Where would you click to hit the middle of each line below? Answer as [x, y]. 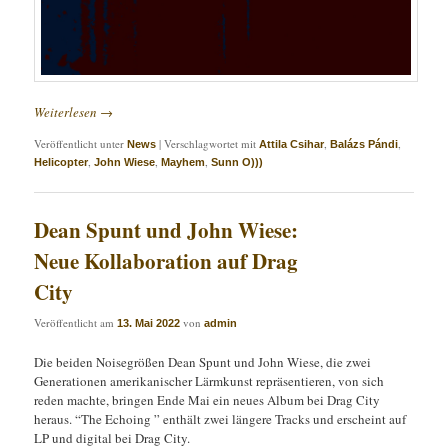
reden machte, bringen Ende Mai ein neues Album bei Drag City [207, 399]
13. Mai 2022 [149, 322]
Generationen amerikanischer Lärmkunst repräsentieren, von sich [209, 380]
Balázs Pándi [364, 144]
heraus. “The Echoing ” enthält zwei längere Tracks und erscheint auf [220, 418]
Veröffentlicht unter [79, 144]
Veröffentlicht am [76, 322]
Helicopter [61, 162]
